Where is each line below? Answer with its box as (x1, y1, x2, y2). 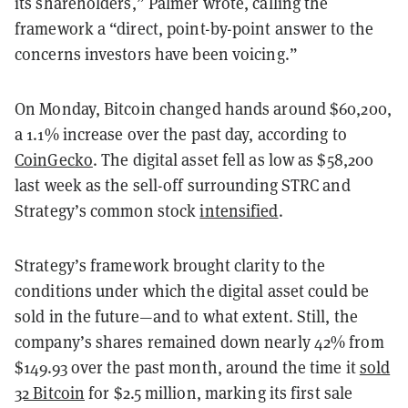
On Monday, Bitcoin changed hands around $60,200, (15, 97, 392, 119)
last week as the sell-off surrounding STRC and (15, 174, 351, 196)
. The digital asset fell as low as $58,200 (92, 148, 374, 170)
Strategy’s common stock (15, 199, 200, 221)
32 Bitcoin (15, 382, 85, 403)
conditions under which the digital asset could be (15, 280, 369, 301)
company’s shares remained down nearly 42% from (15, 331, 384, 352)
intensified (199, 199, 279, 221)
